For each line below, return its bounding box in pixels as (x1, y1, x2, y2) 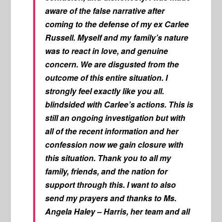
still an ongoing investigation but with (45, 111, 186, 123)
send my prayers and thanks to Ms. (45, 192, 177, 204)
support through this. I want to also (45, 178, 176, 190)
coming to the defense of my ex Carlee (45, 18, 189, 30)
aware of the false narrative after (45, 4, 165, 16)
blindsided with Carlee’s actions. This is (45, 98, 194, 110)
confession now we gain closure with (45, 138, 184, 150)
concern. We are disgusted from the (45, 58, 179, 70)
